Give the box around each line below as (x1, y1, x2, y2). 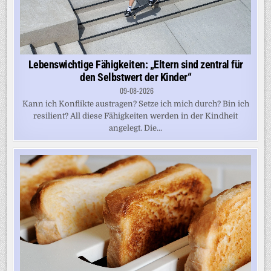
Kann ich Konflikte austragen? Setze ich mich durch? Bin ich (22, 99, 249, 108)
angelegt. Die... (109, 123, 162, 132)
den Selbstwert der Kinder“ (80, 70, 191, 83)
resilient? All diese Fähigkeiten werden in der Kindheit (33, 111, 238, 120)
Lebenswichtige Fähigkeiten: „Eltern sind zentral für (28, 57, 243, 71)
